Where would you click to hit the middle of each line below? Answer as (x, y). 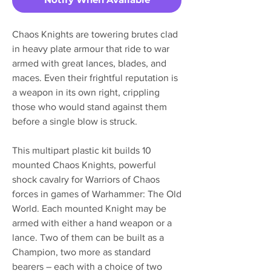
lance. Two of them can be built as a (88, 237)
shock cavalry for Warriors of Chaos (86, 179)
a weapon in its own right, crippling (86, 92)
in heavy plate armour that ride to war (91, 48)
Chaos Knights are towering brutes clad (95, 34)
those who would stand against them (90, 106)
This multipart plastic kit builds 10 (82, 150)
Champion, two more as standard (81, 252)
